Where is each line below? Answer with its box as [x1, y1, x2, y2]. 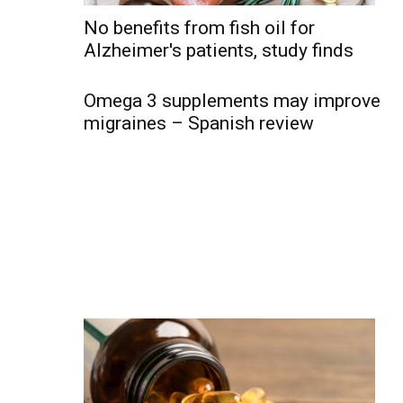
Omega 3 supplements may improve [84, 90, 381, 112]
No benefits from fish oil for [84, 17, 315, 39]
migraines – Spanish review [84, 112, 314, 134]
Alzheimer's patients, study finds [84, 40, 354, 61]
